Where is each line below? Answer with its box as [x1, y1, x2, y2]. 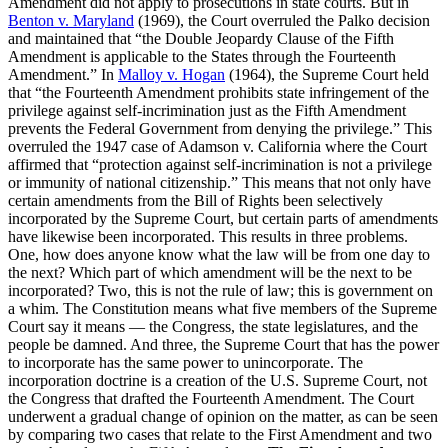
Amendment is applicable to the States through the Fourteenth [8, 47, 396, 65]
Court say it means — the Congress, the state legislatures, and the [8, 317, 418, 335]
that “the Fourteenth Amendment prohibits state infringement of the [8, 83, 429, 101]
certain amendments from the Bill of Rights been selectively [8, 191, 383, 209]
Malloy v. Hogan [118, 65, 225, 83]
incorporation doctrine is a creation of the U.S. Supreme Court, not [8, 371, 427, 389]
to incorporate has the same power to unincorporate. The [8, 353, 363, 371]
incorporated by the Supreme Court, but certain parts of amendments [8, 209, 438, 227]
